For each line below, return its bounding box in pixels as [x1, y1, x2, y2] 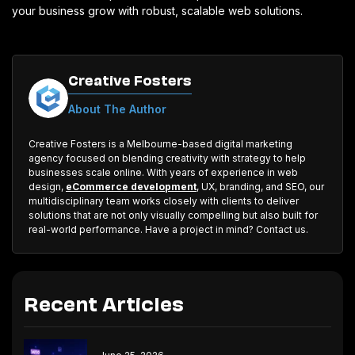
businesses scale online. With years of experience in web [29, 166, 298, 178]
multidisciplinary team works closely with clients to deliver [29, 194, 299, 207]
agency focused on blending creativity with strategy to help [29, 151, 306, 164]
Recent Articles [24, 288, 184, 317]
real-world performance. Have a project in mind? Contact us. [29, 223, 308, 235]
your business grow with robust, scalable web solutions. [12, 3, 303, 17]
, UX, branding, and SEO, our [197, 180, 324, 193]
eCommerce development [66, 180, 197, 193]
